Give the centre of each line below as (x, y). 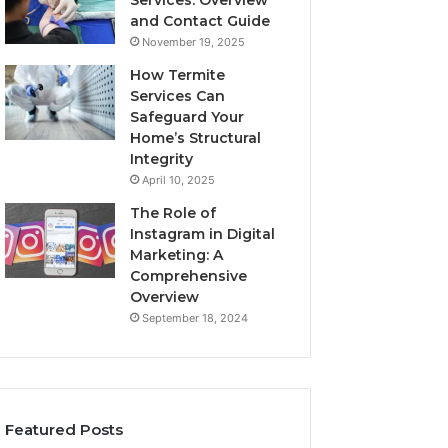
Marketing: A (177, 255)
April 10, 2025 (179, 180)
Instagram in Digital (203, 234)
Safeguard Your (187, 117)
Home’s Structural (196, 138)
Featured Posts (64, 429)
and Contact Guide (200, 21)
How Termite (178, 75)
